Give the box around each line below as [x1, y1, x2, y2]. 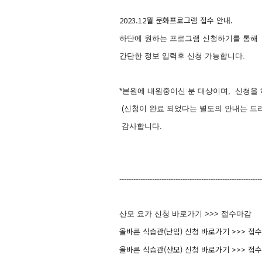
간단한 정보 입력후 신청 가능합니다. [119, 51, 245, 60]
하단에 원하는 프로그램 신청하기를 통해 [119, 34, 260, 43]
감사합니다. [119, 122, 162, 130]
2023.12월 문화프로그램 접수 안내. [119, 15, 233, 26]
